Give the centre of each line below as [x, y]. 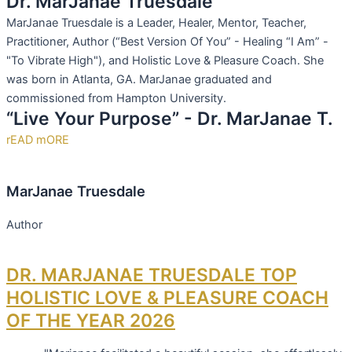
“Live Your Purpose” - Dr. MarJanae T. [170, 119]
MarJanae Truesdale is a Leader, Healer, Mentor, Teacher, [156, 23]
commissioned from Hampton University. [116, 99]
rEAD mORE [38, 140]
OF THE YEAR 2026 [91, 321]
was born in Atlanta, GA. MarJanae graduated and [139, 80]
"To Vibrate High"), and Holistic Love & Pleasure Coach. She [165, 61]
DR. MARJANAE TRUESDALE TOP [152, 275]
